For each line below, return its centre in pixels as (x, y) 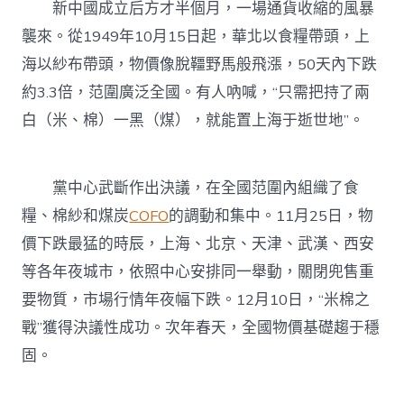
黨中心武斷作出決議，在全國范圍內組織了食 (191, 188)
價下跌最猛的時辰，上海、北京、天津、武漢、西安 (198, 244)
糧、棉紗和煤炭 (76, 216)
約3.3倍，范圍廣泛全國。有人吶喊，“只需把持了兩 (196, 93)
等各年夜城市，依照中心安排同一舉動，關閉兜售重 (198, 272)
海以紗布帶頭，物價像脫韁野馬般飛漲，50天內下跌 (200, 65)
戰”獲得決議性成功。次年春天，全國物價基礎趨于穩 (201, 328)
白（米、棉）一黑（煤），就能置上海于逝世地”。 (193, 121)
